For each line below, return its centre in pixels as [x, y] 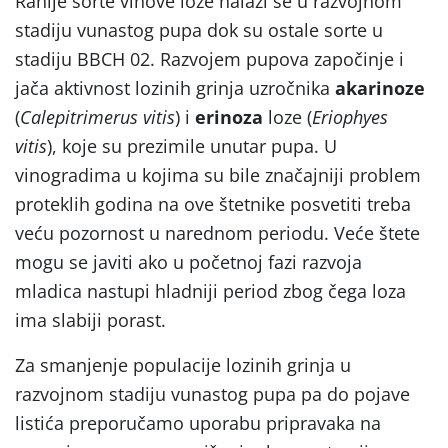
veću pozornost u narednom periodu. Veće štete [217, 232]
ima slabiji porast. [90, 319]
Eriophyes [350, 116]
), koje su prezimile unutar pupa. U [192, 145]
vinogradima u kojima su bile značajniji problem [218, 174]
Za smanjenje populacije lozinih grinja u [183, 364]
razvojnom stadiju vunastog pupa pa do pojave [212, 393]
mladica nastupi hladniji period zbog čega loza [210, 290]
